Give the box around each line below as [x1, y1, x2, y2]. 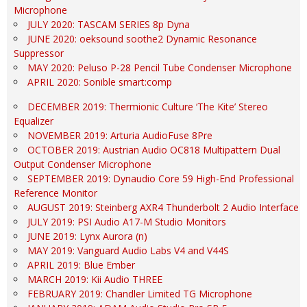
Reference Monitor [14, 186, 97, 199]
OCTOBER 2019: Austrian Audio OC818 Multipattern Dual [27, 143, 280, 156]
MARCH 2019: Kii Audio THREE [27, 273, 162, 286]
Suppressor [14, 47, 64, 60]
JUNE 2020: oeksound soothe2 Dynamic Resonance [27, 32, 257, 45]
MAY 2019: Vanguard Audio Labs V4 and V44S [27, 244, 229, 257]
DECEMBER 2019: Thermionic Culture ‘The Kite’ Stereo [27, 100, 268, 113]
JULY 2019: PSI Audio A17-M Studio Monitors [27, 215, 226, 228]
